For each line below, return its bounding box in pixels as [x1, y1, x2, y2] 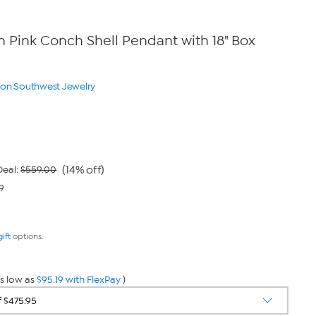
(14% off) [62, 163, 105, 176]
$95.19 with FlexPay [36, 274, 121, 286]
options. [10, 231, 44, 241]
